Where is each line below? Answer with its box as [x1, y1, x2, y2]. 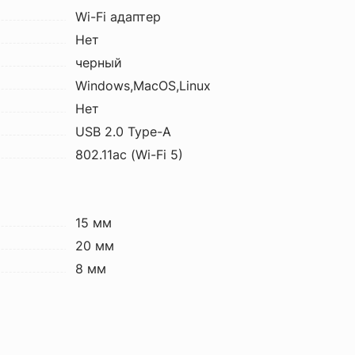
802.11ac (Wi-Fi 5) [74, 147, 183, 162]
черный [74, 55, 122, 71]
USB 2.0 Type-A [74, 124, 171, 139]
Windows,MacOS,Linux [74, 78, 211, 94]
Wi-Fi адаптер [74, 9, 161, 25]
